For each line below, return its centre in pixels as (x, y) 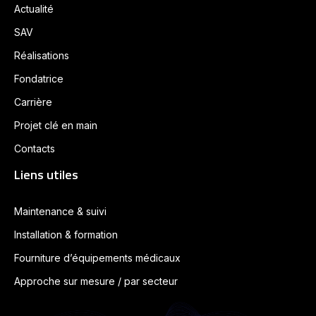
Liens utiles (46, 175)
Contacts (35, 149)
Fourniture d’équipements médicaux (97, 258)
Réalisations (42, 56)
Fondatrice (39, 79)
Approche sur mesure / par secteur (96, 281)
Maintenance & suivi (60, 212)
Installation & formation (66, 235)
